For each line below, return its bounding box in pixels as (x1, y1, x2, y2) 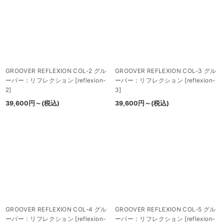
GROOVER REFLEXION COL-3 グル (115, 67, 216, 74)
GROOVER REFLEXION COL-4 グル (5, 205, 107, 213)
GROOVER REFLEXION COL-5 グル (115, 205, 216, 213)
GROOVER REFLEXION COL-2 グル (5, 67, 106, 74)
